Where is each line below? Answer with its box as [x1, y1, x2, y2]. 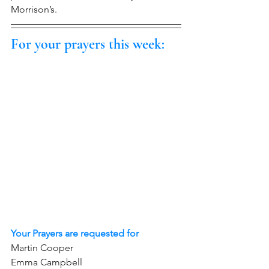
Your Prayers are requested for [11, 228, 139, 239]
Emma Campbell [11, 256, 94, 268]
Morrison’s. [11, 4, 57, 15]
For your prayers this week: [11, 35, 165, 53]
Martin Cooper [11, 242, 76, 253]
